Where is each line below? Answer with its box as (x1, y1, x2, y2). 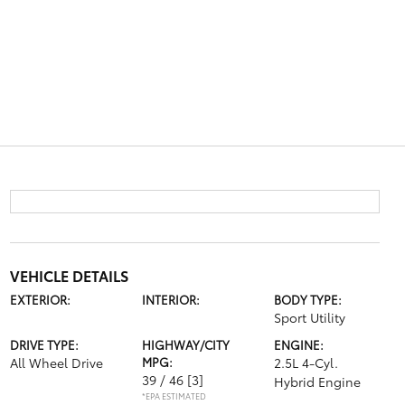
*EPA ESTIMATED (141, 390, 206, 401)
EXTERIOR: (9, 291, 71, 307)
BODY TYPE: (274, 291, 343, 307)
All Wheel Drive (9, 353, 103, 372)
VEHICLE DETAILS (9, 265, 128, 286)
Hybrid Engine (274, 372, 362, 391)
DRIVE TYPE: (9, 336, 79, 353)
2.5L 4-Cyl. (274, 353, 339, 372)
